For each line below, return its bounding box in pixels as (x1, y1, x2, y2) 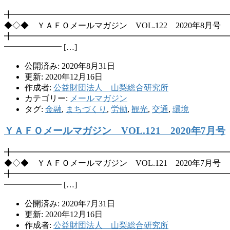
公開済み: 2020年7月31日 (25, 199, 115, 208)
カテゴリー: (25, 93, 70, 103)
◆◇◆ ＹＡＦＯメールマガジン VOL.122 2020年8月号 (4, 21, 221, 30)
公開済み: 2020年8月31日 (25, 61, 115, 70)
